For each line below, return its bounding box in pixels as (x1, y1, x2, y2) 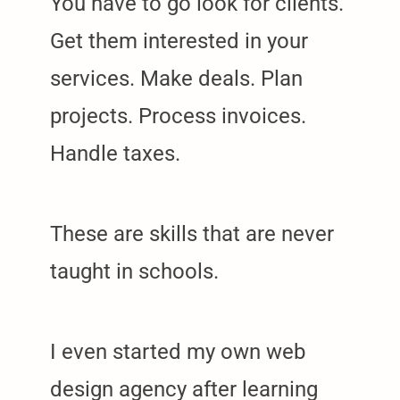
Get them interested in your (50, 28, 308, 54)
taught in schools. (50, 258, 219, 284)
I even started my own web (50, 338, 305, 364)
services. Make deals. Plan (50, 65, 303, 91)
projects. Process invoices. (50, 103, 306, 129)
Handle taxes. (50, 140, 180, 166)
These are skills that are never (50, 221, 334, 246)
